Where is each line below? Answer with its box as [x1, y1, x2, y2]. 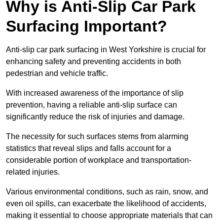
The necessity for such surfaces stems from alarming [6, 132, 188, 141]
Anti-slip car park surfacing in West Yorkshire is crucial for [6, 45, 206, 54]
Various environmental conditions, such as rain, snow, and [6, 187, 208, 196]
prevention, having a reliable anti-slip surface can [6, 101, 177, 110]
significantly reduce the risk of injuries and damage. [6, 112, 184, 121]
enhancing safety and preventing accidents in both [6, 57, 181, 66]
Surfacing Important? [6, 17, 167, 36]
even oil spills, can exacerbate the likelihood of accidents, [6, 199, 206, 208]
